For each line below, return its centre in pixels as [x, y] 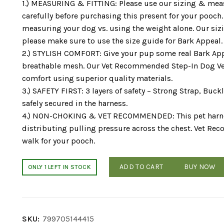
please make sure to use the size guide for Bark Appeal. [122, 41]
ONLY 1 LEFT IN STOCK [59, 167]
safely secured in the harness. [75, 103]
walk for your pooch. [58, 141]
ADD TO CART [141, 167]
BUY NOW [200, 167]
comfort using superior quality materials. [97, 78]
